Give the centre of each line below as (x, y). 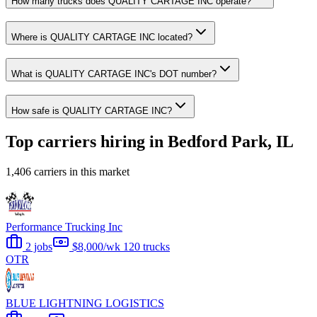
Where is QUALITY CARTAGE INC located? (102, 38)
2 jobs (38, 246)
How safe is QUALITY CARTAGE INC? (92, 110)
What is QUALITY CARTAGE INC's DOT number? (114, 74)
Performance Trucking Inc (64, 226)
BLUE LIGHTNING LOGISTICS (85, 303)
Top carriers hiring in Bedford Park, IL (150, 141)
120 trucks (146, 246)
